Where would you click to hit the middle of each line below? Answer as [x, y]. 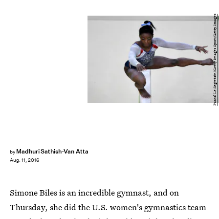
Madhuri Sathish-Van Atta [52, 151]
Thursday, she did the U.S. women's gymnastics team [108, 207]
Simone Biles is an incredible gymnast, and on [94, 192]
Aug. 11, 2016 [24, 160]
